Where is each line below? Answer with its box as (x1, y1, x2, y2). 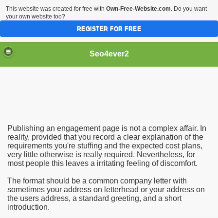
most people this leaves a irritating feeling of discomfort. (7, 159, 198, 167)
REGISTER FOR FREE (76, 25, 142, 32)
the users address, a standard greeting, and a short (7, 194, 182, 202)
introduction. (7, 203, 50, 211)
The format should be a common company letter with (7, 177, 187, 185)
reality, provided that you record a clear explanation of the (7, 133, 203, 141)
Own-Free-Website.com (106, 5, 171, 12)
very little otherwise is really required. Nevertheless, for (7, 150, 195, 159)
